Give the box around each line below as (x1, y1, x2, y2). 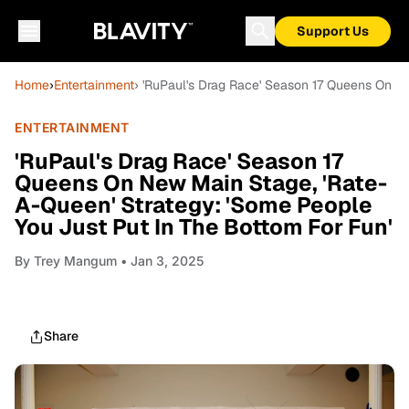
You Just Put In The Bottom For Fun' (15, 213, 393, 241)
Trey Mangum (34, 253, 117, 268)
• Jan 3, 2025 (117, 253, 204, 268)
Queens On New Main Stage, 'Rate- (15, 169, 387, 197)
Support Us (297, 23, 369, 39)
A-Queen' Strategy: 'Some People (15, 191, 372, 219)
